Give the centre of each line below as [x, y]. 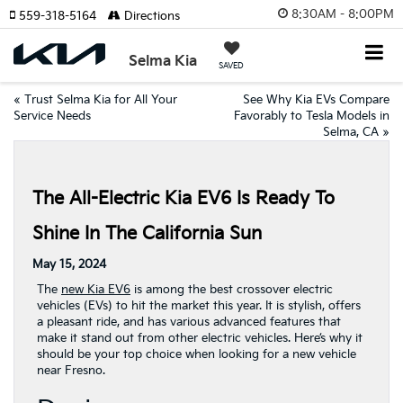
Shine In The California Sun [147, 234]
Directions [150, 16]
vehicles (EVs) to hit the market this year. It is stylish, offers [199, 306]
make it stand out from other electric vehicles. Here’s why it [200, 338]
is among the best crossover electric [232, 290]
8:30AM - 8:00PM [343, 14]
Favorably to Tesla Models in [312, 116]
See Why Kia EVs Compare [316, 100]
